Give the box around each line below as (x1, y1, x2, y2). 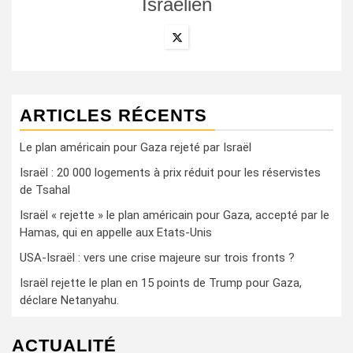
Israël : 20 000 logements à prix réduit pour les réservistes (20, 165, 321, 180)
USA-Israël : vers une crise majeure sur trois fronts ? (20, 251, 295, 265)
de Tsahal (20, 183, 70, 197)
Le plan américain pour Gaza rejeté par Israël (20, 140, 251, 154)
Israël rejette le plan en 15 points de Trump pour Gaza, (20, 276, 302, 290)
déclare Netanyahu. (20, 293, 119, 307)
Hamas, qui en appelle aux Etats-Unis (20, 225, 212, 240)
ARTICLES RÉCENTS (20, 106, 207, 125)
